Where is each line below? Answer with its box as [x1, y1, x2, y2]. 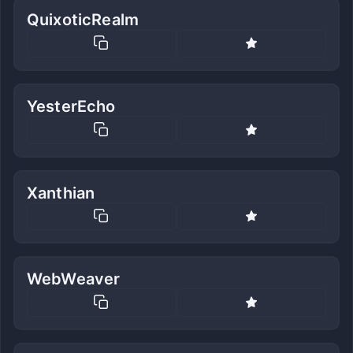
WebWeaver [27, 269, 121, 289]
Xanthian [27, 183, 95, 203]
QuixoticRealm [27, 10, 139, 30]
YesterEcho [27, 96, 116, 116]
